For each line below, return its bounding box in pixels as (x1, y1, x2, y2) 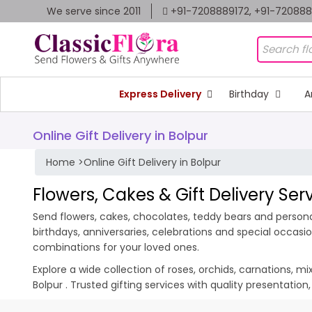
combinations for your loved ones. (33, 240, 199, 254)
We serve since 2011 (47, 4, 141, 18)
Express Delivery (118, 86, 203, 101)
